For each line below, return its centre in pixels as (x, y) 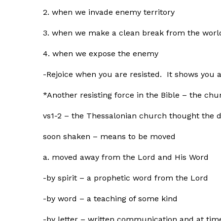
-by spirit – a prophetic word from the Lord (126, 178)
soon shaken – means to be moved (109, 136)
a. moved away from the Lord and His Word (126, 157)
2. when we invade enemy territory (109, 12)
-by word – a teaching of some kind (110, 199)
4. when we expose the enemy (101, 54)
